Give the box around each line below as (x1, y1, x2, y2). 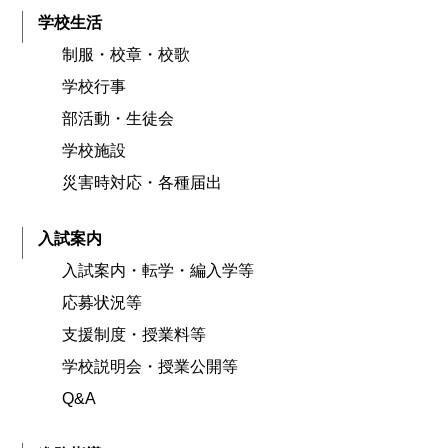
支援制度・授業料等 (62, 325, 207, 343)
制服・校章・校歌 (62, 45, 191, 63)
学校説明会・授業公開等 (62, 357, 239, 375)
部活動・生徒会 (62, 109, 175, 127)
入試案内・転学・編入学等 (62, 261, 255, 279)
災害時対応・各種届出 (62, 173, 223, 191)
